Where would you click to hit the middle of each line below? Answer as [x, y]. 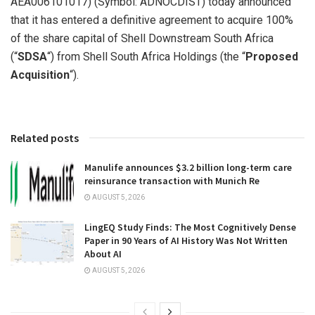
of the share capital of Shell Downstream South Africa [142, 39]
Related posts [45, 138]
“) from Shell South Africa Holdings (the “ [146, 57]
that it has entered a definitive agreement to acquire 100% [152, 20]
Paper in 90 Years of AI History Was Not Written [186, 240]
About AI [103, 253]
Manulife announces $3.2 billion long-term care [188, 168]
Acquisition [40, 75]
